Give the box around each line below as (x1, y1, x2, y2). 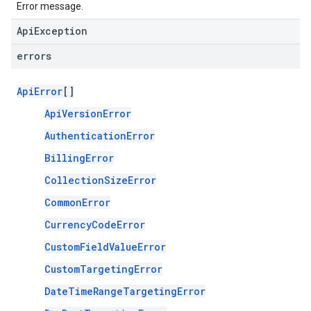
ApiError (17, 85, 62, 98)
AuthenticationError (44, 129, 155, 142)
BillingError (44, 151, 114, 165)
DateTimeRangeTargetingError (44, 285, 205, 298)
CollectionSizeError (44, 174, 156, 187)
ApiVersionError (44, 107, 131, 120)
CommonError (44, 196, 110, 209)
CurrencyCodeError (44, 218, 145, 231)
